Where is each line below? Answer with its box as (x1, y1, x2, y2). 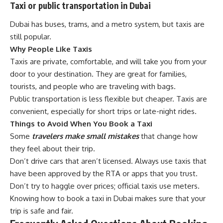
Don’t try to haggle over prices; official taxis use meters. (10, 181, 200, 191)
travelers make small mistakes (30, 131, 139, 141)
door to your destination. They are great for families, (10, 69, 187, 79)
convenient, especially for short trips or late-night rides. (10, 107, 197, 116)
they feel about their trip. (10, 144, 95, 154)
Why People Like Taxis (10, 44, 92, 54)
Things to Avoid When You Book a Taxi (10, 119, 152, 129)
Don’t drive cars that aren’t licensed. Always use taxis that (10, 156, 207, 166)
